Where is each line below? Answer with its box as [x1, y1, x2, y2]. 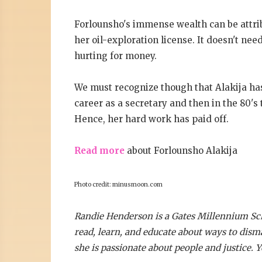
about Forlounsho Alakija [125, 145, 237, 156]
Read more [74, 145, 125, 156]
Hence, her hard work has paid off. [74, 113, 229, 125]
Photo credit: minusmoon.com [74, 181, 163, 188]
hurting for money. [74, 50, 157, 61]
